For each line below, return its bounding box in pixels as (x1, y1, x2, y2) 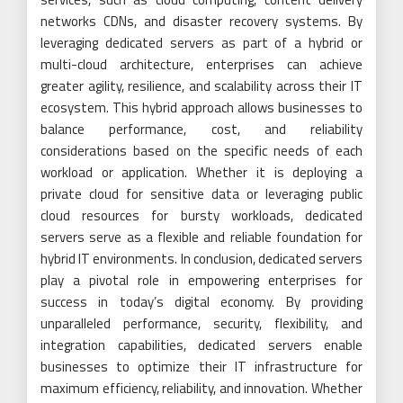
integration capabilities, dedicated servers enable (40, 334, 363, 355)
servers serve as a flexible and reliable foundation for (40, 226, 363, 247)
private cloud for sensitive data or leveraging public (40, 183, 363, 204)
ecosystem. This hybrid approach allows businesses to (40, 96, 363, 118)
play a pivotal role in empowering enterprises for (40, 269, 363, 291)
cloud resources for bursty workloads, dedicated (40, 204, 363, 226)
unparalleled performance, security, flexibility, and (40, 312, 363, 334)
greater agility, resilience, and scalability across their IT (40, 75, 363, 96)
